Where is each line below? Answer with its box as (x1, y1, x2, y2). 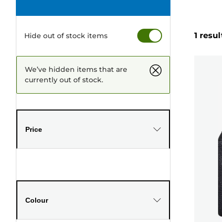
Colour (25, 196, 48, 204)
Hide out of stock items (24, 31, 108, 40)
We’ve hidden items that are (25, 64, 127, 74)
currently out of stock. (25, 75, 103, 84)
